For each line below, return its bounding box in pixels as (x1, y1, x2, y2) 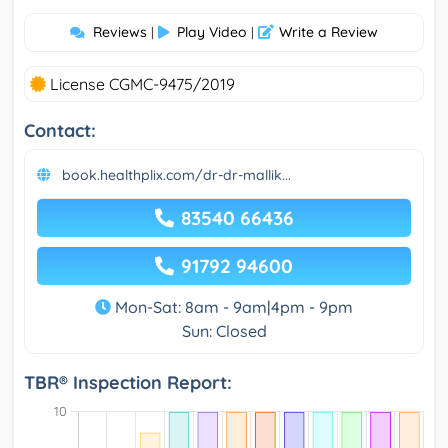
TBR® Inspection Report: (24, 370, 232, 394)
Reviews (93, 22, 147, 41)
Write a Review (279, 22, 378, 41)
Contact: (24, 118, 96, 142)
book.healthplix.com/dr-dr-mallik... (62, 165, 291, 184)
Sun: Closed (181, 320, 267, 341)
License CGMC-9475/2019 (46, 73, 235, 94)
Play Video (177, 22, 247, 41)
